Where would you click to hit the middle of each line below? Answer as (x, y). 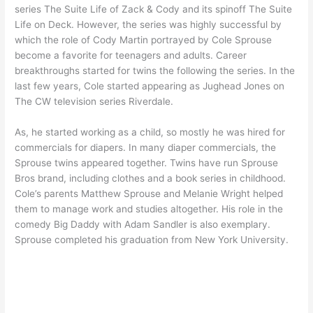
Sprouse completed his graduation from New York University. (152, 240)
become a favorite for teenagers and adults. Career (131, 56)
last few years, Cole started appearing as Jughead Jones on (150, 86)
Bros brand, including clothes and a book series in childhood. (151, 179)
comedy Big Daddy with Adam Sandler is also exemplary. (143, 225)
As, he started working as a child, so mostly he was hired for (150, 132)
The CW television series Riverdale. (94, 102)
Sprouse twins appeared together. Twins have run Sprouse (147, 163)
